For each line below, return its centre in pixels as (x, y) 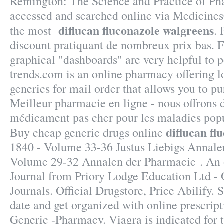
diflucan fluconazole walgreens (136, 30)
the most (34, 30)
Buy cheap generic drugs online (88, 132)
